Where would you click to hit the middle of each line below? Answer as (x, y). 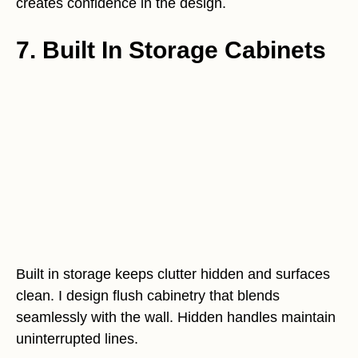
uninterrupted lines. (77, 339)
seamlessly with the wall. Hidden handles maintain (176, 317)
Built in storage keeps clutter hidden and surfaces (173, 274)
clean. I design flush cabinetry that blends (148, 296)
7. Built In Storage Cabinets (171, 50)
